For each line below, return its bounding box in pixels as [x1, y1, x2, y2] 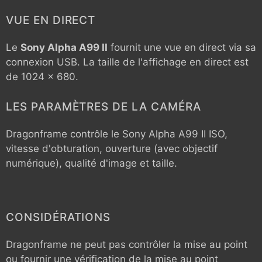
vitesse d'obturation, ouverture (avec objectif [6, 143, 218, 154]
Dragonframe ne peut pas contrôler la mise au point [6, 238, 247, 250]
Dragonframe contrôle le [6, 128, 122, 140]
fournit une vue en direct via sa [108, 41, 256, 53]
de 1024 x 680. [6, 70, 78, 82]
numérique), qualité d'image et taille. [6, 157, 177, 169]
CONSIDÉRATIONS [6, 210, 111, 224]
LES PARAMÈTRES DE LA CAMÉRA [6, 100, 201, 113]
